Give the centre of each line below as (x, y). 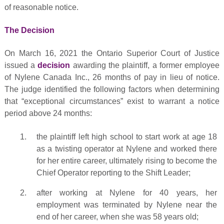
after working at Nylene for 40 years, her (127, 192)
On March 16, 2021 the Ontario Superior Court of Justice (112, 53)
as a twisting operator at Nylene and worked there (127, 148)
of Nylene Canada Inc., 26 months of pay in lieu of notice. (112, 77)
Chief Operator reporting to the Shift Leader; (113, 172)
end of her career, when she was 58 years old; (117, 216)
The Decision (29, 30)
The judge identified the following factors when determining (112, 89)
